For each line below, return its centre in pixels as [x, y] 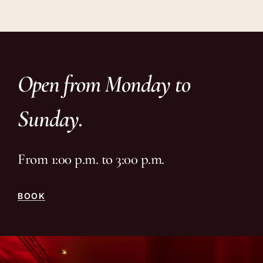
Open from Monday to [104, 84]
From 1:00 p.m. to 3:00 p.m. [91, 159]
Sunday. [50, 118]
